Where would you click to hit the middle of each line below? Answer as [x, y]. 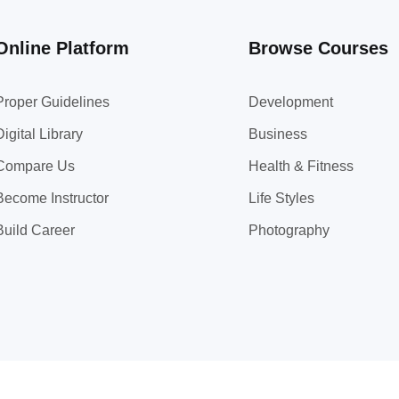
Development [291, 102]
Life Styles [281, 198]
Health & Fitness [301, 166]
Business [278, 134]
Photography [289, 230]
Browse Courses [318, 48]
